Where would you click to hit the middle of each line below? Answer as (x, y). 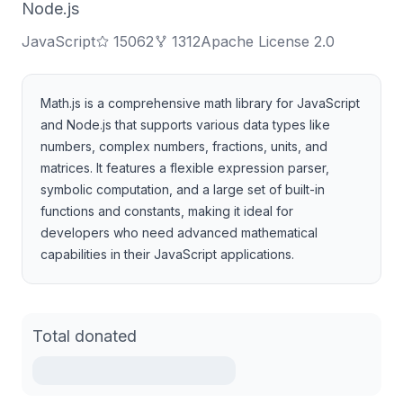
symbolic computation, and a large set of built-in (183, 189)
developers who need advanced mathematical (179, 233)
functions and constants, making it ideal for (167, 211)
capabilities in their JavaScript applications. (167, 254)
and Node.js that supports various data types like (185, 125)
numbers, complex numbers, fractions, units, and (184, 146)
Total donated (85, 336)
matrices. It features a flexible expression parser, (185, 168)
